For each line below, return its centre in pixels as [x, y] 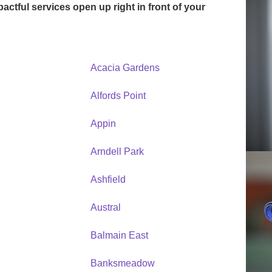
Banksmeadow [122, 263]
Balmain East [119, 235]
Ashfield [108, 179]
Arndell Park [117, 151]
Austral [105, 207]
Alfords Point [118, 95]
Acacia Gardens [125, 67]
